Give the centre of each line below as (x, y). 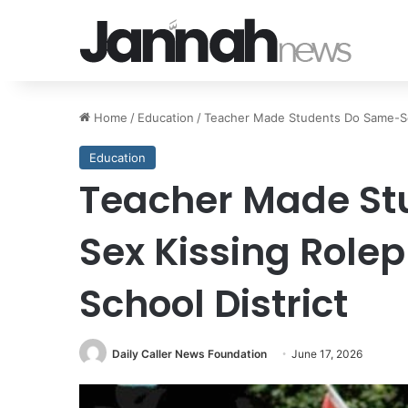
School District (214, 304)
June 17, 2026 (327, 354)
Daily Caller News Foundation (189, 354)
